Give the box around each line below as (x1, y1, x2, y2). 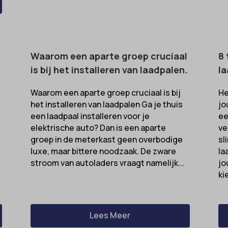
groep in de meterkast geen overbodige (30, 134, 183, 146)
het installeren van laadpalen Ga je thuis (30, 99, 183, 110)
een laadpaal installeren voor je (30, 110, 150, 122)
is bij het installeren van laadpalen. (30, 64, 188, 76)
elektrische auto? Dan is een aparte (30, 122, 166, 134)
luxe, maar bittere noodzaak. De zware (30, 146, 176, 157)
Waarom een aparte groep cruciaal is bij (30, 87, 181, 99)
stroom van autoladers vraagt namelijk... (30, 157, 184, 169)
